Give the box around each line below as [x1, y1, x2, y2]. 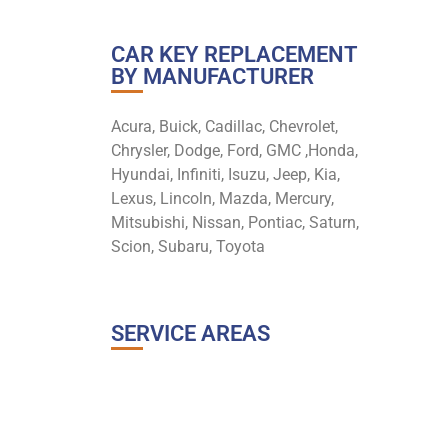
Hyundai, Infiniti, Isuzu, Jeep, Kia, [110, 164, 340, 184]
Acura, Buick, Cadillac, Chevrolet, [110, 116, 338, 136]
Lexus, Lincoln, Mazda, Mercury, [110, 188, 334, 208]
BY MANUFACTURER [110, 64, 314, 90]
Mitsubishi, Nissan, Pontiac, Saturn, [110, 212, 359, 232]
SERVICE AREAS [110, 321, 270, 347]
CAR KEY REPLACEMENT [110, 42, 357, 68]
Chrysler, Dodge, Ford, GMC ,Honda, [110, 140, 358, 160]
